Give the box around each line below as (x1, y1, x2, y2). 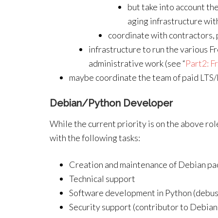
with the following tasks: (50, 132, 140, 143)
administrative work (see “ (89, 58, 185, 69)
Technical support (69, 173, 135, 184)
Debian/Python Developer (50, 97, 173, 109)
